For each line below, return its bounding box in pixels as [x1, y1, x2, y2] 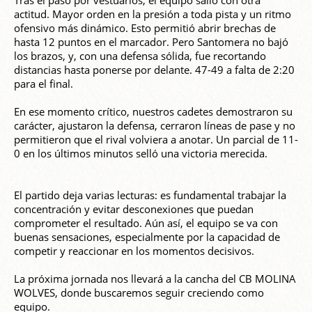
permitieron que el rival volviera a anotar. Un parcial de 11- [14, 132, 298, 147]
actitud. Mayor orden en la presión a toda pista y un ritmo [14, 7, 291, 22]
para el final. [14, 77, 73, 91]
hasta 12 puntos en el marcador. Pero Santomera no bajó [14, 35, 288, 49]
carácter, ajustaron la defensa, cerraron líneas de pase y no [14, 118, 295, 133]
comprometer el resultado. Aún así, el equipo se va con [14, 216, 278, 231]
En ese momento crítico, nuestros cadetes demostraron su [14, 104, 292, 119]
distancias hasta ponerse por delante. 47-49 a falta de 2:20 [14, 63, 295, 77]
